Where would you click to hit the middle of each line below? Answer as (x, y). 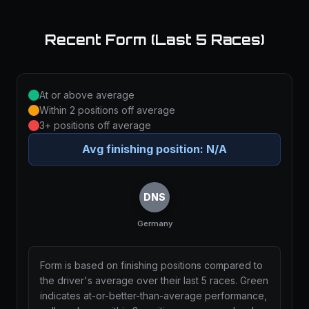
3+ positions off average (95, 125)
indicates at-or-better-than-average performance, (153, 296)
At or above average (87, 95)
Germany (154, 223)
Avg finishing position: (144, 149)
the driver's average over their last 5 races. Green (154, 280)
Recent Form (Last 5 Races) (154, 40)
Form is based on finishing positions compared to (151, 265)
